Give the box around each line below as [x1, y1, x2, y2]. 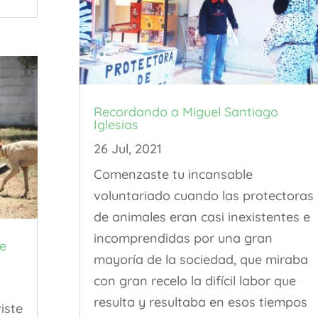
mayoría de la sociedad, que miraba [93, 251, 308, 268]
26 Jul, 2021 [93, 141, 162, 158]
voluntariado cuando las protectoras [93, 187, 314, 204]
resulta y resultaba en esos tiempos [93, 294, 307, 311]
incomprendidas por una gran [93, 230, 273, 247]
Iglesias [93, 116, 138, 133]
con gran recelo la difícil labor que [93, 273, 296, 290]
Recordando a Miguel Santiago [93, 104, 278, 121]
